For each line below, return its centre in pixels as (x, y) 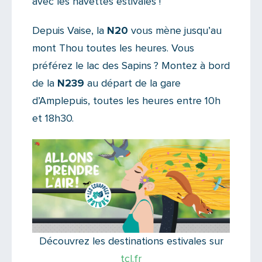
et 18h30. (53, 118)
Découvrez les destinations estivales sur (131, 241)
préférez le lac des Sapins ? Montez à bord (131, 66)
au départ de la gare (132, 83)
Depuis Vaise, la (70, 31)
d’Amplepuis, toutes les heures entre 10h (126, 101)
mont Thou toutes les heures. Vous (113, 48)
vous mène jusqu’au (175, 31)
